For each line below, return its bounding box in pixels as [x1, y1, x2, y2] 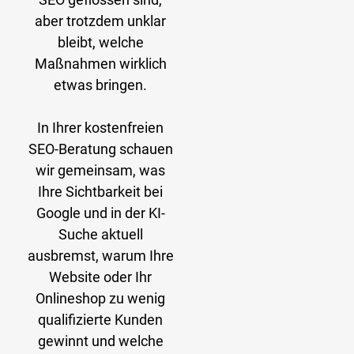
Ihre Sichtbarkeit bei [38, 183, 163, 201]
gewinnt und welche [37, 333, 164, 350]
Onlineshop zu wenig [36, 290, 165, 307]
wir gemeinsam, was [36, 162, 165, 179]
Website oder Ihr [49, 269, 152, 286]
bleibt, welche [57, 34, 144, 51]
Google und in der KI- [36, 205, 165, 222]
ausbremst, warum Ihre [27, 247, 174, 265]
